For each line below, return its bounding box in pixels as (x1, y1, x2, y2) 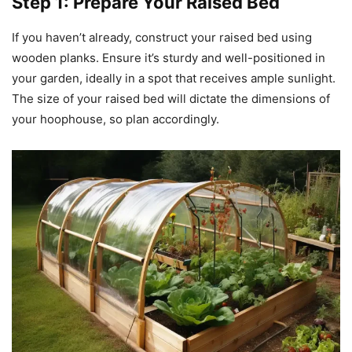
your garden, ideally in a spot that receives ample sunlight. (12, 71, 335, 86)
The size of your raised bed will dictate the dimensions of (12, 91, 330, 107)
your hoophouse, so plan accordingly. (12, 112, 219, 127)
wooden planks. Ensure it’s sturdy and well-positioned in (12, 50, 325, 66)
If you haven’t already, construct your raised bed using (12, 30, 312, 46)
